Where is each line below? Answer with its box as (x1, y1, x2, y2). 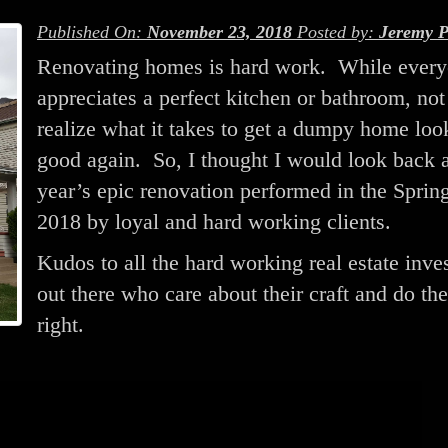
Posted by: (292, 22, 379, 42)
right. (37, 312, 84, 337)
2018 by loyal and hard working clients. (37, 209, 391, 234)
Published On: (37, 22, 147, 42)
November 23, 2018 (147, 22, 292, 42)
